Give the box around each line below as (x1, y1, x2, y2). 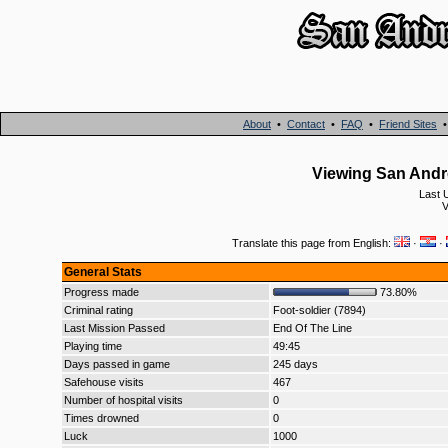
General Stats (64, 265, 142, 279)
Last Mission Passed (64, 322, 165, 334)
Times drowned (64, 412, 139, 424)
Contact (287, 118, 325, 130)
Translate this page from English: (232, 237, 394, 249)
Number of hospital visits (64, 394, 183, 406)
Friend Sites (379, 118, 437, 130)
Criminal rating (64, 304, 133, 316)
